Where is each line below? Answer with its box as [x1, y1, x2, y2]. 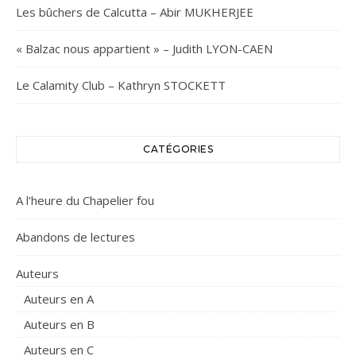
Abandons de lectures [16, 229, 135, 246]
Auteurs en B [24, 316, 95, 333]
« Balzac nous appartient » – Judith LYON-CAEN [16, 41, 273, 57]
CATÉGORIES [143, 143, 213, 156]
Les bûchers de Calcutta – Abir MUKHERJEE [16, 4, 253, 21]
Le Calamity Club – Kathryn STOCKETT [16, 77, 226, 94]
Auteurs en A [24, 291, 94, 308]
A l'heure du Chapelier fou [16, 192, 154, 209]
